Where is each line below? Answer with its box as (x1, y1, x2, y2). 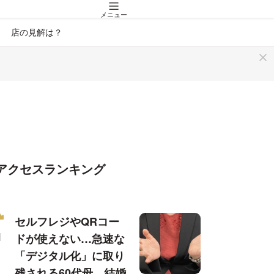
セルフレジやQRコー (15, 213, 119, 229)
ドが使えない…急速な (15, 230, 125, 246)
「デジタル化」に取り (15, 247, 125, 264)
